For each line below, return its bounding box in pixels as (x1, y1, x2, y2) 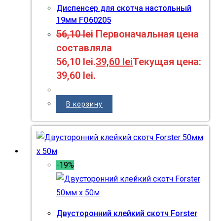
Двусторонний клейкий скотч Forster (56, 208, 197, 218)
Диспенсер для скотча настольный (56, 3, 191, 13)
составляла (56, 42, 112, 54)
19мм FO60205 (56, 15, 111, 25)
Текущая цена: (133, 56, 201, 68)
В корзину (66, 100, 103, 109)
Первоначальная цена (96, 28, 199, 40)
